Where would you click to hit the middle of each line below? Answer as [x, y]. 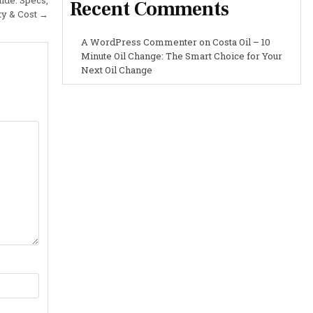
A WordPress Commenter [139, 42]
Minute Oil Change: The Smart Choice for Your [181, 56]
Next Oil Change [116, 70]
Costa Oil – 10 [241, 42]
